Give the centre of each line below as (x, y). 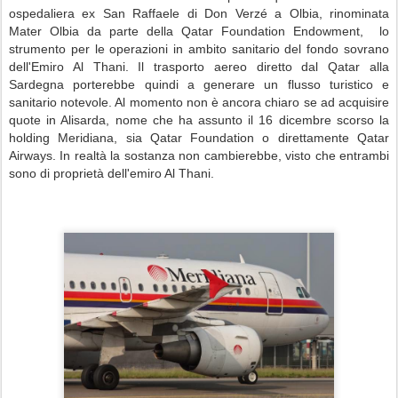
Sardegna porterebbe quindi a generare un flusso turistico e (199, 84)
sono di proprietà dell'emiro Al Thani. (111, 173)
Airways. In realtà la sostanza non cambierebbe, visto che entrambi (199, 155)
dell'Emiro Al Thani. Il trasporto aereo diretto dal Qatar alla (199, 67)
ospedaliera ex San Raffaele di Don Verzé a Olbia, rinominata (199, 13)
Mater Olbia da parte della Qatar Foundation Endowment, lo (199, 31)
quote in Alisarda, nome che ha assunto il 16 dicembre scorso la (199, 120)
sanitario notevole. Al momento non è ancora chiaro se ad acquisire (199, 102)
